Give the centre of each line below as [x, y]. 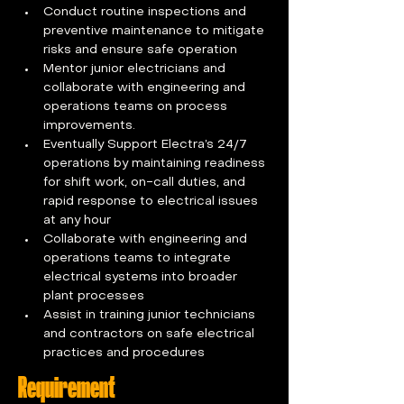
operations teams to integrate [139, 258]
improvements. [91, 126]
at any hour [81, 220]
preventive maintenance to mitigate [156, 31]
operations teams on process [137, 107]
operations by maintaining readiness [156, 164]
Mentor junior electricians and [136, 69]
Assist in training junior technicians [151, 315]
